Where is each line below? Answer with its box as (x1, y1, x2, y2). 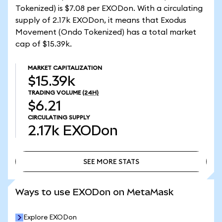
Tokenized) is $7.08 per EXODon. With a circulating (15, 4, 203, 12)
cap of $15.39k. (15, 40, 72, 48)
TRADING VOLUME (28, 90, 81, 96)
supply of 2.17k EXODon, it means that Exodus (15, 16, 186, 24)
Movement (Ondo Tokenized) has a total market (15, 28, 196, 36)
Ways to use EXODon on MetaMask (15, 187, 173, 197)
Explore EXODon (23, 214, 77, 221)
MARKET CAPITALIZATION (28, 65, 102, 71)
